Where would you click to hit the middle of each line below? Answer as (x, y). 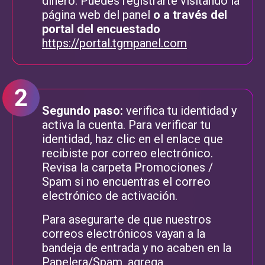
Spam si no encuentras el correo (126, 181)
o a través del (190, 14)
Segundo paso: (83, 110)
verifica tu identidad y (180, 110)
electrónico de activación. (110, 195)
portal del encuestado (101, 29)
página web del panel (98, 14)
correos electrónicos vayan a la (124, 233)
